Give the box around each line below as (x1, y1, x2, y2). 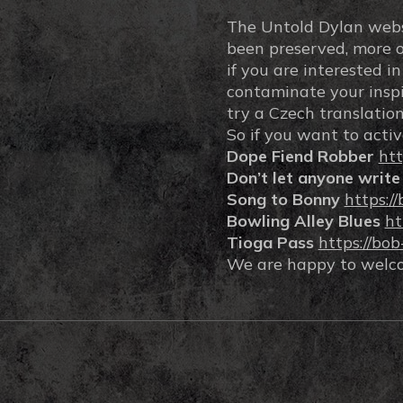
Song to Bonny (226, 189, 340, 210)
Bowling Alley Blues (226, 210, 381, 231)
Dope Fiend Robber (226, 146, 374, 166)
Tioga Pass (226, 232, 314, 253)
